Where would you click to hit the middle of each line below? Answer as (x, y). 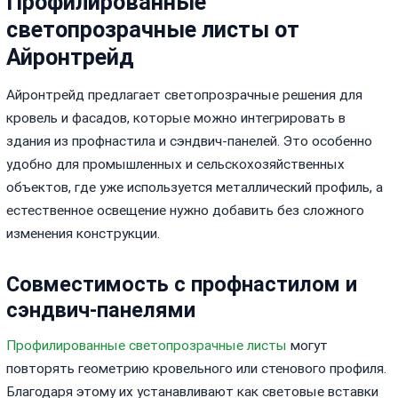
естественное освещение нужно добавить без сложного (186, 211)
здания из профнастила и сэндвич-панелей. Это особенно (190, 142)
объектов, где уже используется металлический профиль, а (195, 188)
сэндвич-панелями (101, 310)
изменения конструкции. (84, 234)
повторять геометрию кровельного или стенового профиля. (197, 369)
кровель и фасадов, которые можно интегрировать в (176, 119)
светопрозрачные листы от (153, 30)
